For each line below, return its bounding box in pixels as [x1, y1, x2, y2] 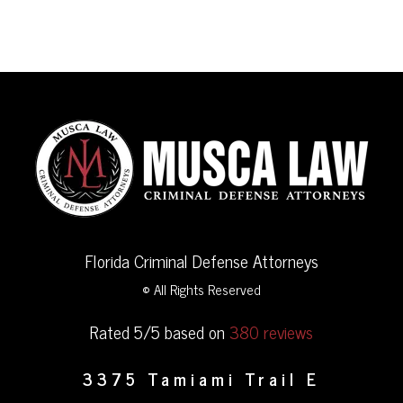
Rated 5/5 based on [90, 318, 229, 346]
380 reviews [229, 318, 313, 346]
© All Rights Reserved [142, 277, 261, 300]
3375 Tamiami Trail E [83, 364, 320, 393]
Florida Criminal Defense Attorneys [85, 246, 318, 274]
